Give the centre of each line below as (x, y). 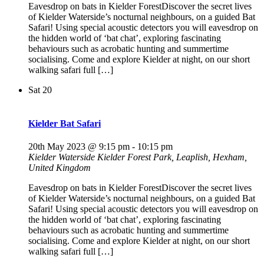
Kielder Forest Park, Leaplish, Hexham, (172, 157)
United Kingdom (60, 168)
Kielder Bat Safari (65, 124)
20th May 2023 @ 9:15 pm (79, 147)
